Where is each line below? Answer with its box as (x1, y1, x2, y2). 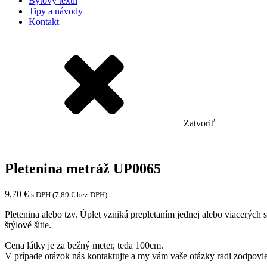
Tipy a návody (29, 6, 83, 16)
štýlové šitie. (5, 219, 51, 230)
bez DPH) (75, 190, 107, 199)
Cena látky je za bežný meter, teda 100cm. (5, 240, 163, 250)
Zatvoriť (184, 118, 215, 128)
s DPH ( (31, 190, 55, 199)
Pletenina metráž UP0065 (5, 160, 161, 176)
